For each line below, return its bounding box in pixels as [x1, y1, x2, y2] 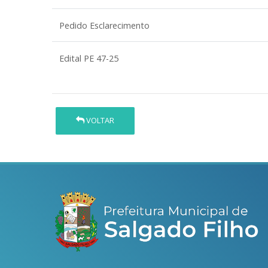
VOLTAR [84, 115, 115, 126]
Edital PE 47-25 [59, 53, 118, 64]
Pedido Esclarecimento [59, 20, 150, 31]
